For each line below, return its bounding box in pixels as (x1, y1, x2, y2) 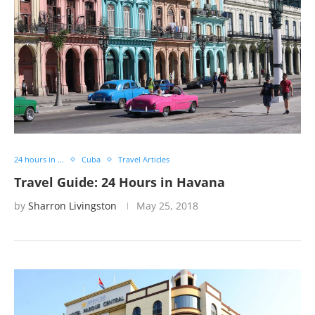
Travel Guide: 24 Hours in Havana (14, 174, 225, 191)
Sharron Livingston (28, 199, 117, 212)
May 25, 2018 (136, 199, 198, 212)
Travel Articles (118, 154, 169, 165)
